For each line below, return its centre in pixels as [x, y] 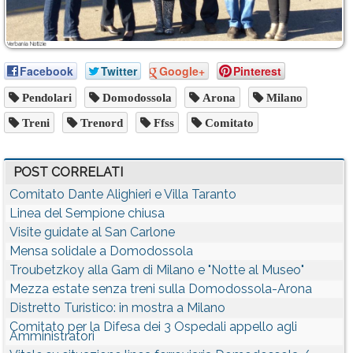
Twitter [119, 71]
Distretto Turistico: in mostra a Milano [117, 308]
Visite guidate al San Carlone [92, 232]
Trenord [100, 123]
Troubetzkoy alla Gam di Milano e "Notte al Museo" [157, 270]
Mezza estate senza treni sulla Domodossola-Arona [161, 289]
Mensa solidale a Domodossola [101, 251]
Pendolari [45, 98]
